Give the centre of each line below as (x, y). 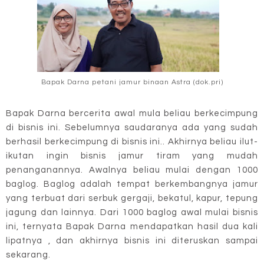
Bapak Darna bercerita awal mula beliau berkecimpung (132, 113)
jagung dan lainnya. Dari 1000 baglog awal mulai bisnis (132, 212)
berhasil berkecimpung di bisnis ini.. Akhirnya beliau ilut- (132, 141)
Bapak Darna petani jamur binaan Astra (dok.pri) (132, 82)
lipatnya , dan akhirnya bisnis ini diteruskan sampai (132, 240)
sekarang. (29, 255)
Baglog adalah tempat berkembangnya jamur (151, 184)
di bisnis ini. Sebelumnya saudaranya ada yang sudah (132, 127)
